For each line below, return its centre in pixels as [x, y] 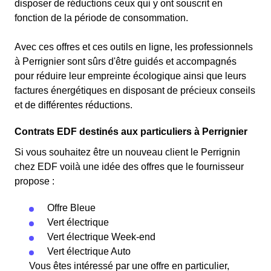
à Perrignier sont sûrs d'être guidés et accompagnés [126, 61]
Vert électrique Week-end [101, 237]
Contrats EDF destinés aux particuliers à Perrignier [131, 132]
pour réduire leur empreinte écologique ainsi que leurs [130, 76]
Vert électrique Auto [89, 251]
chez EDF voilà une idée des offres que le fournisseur [129, 167]
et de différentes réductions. [73, 105]
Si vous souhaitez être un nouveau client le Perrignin [127, 152]
